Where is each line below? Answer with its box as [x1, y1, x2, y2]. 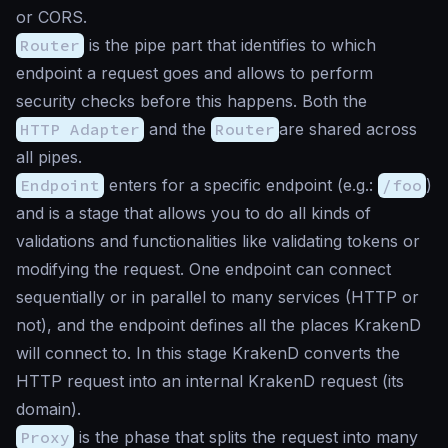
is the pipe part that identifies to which [84, 35, 376, 56]
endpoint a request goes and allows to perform [16, 63, 373, 84]
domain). [16, 399, 81, 420]
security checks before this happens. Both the [16, 91, 367, 112]
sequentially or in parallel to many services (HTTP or [16, 287, 419, 308]
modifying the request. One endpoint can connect [16, 259, 391, 280]
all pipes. [16, 147, 82, 168]
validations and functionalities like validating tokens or [16, 231, 420, 252]
